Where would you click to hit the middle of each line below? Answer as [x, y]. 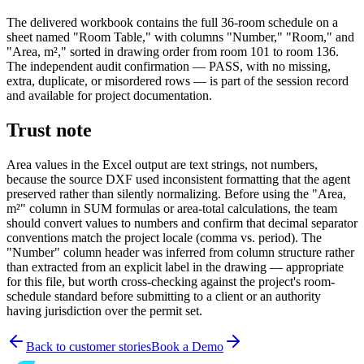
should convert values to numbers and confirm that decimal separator [182, 223]
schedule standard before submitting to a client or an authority [164, 296]
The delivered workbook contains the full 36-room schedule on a [172, 23]
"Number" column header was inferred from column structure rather [180, 252]
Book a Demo [187, 347]
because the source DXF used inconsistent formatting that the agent [178, 179]
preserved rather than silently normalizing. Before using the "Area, [176, 194]
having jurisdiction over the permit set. [104, 311]
